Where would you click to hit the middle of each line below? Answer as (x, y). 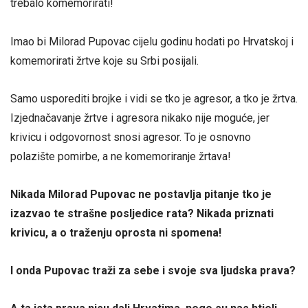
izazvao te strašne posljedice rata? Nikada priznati (142, 213)
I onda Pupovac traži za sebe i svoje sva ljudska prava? (153, 271)
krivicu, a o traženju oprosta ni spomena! (116, 232)
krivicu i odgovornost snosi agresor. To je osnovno (131, 137)
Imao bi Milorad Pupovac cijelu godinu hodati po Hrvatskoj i (152, 41)
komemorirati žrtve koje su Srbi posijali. (104, 60)
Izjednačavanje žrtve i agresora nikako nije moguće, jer (140, 118)
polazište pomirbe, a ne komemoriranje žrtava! (121, 156)
